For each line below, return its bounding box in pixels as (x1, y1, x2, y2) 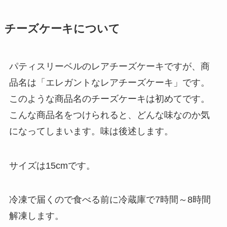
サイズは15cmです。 (9, 160, 95, 171)
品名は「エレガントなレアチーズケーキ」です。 (9, 77, 210, 88)
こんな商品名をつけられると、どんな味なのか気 (9, 109, 210, 120)
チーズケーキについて (4, 22, 120, 35)
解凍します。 (9, 211, 64, 221)
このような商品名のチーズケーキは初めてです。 (9, 93, 210, 104)
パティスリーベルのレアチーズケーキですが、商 (9, 61, 210, 71)
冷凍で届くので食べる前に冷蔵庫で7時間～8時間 (9, 195, 211, 205)
